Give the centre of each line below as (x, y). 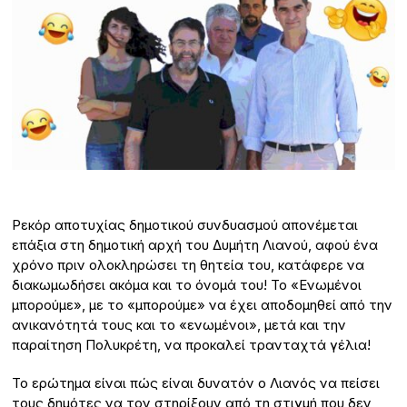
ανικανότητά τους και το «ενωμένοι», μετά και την (179, 325)
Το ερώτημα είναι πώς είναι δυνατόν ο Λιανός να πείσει (196, 383)
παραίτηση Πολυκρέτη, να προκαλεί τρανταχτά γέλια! (192, 345)
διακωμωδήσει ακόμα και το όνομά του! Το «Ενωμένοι (187, 285)
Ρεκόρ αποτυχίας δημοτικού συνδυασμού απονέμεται (185, 225)
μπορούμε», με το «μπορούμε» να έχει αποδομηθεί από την (203, 305)
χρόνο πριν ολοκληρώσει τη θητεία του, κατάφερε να (189, 265)
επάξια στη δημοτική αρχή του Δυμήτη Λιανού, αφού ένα (195, 245)
